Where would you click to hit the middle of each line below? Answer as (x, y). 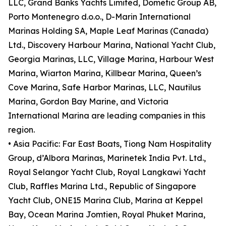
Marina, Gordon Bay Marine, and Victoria (88, 102)
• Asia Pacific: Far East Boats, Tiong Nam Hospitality (110, 144)
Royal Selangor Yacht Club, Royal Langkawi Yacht (107, 172)
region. (21, 130)
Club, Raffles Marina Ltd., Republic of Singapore (102, 186)
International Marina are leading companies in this (107, 116)
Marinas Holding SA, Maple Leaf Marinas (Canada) (108, 31)
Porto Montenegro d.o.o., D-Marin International (99, 17)
